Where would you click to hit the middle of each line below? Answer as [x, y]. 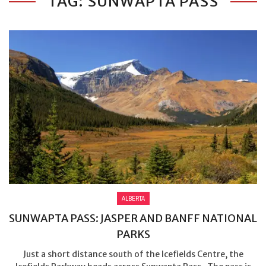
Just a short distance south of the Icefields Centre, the [133, 254]
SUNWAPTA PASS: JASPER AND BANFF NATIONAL [133, 218]
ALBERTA [133, 198]
